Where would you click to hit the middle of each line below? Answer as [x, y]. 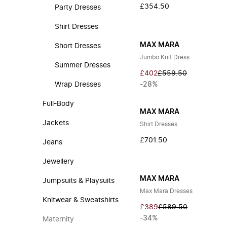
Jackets [56, 123]
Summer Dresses [83, 65]
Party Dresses [78, 8]
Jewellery [58, 162]
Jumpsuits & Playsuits [79, 181]
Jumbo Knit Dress [165, 57]
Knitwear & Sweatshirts [81, 200]
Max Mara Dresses [166, 191]
